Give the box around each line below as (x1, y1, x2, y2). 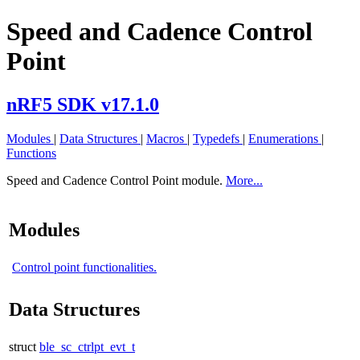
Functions (6, 145, 56, 160)
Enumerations (248, 131, 321, 145)
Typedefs (193, 131, 243, 145)
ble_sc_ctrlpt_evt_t (39, 339, 135, 354)
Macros (146, 131, 187, 145)
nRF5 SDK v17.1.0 (6, 93, 159, 115)
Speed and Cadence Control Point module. (6, 173, 226, 187)
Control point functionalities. (12, 260, 157, 274)
